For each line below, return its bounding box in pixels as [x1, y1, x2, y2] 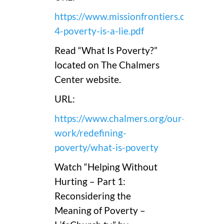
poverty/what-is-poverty [54, 141, 158, 153]
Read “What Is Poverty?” [54, 44, 157, 56]
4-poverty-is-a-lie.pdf [54, 25, 144, 36]
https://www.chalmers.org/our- [54, 112, 185, 124]
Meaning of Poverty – [54, 204, 145, 216]
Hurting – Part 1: [54, 175, 125, 187]
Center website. [54, 73, 121, 85]
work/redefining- [54, 127, 126, 138]
